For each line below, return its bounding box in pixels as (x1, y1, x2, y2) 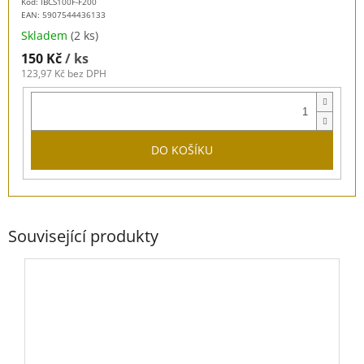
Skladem (21, 28, 71, 44)
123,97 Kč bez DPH (21, 67, 106, 81)
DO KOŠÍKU (151, 142, 213, 158)
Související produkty (8, 224, 158, 247)
